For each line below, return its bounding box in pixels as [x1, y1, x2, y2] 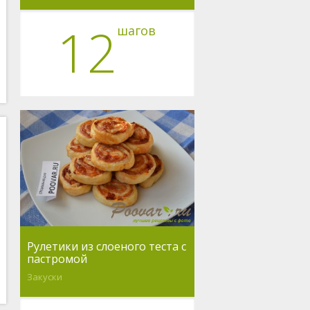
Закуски [26, 270, 62, 283]
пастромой [26, 250, 87, 266]
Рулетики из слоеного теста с [26, 238, 186, 254]
